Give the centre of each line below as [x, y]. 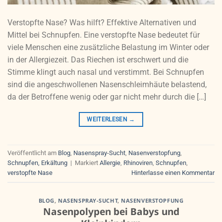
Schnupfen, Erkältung [37, 163]
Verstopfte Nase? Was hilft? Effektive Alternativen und [102, 22]
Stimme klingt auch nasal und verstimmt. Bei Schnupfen [106, 72]
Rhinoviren [138, 163]
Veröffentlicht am [33, 153]
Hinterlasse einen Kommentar [173, 173]
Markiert [87, 163]
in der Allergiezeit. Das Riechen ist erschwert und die [98, 59]
